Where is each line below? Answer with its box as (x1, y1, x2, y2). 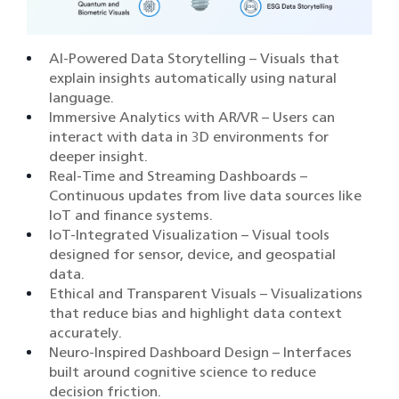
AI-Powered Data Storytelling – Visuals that (49, 50, 339, 68)
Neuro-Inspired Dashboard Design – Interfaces (49, 344, 352, 362)
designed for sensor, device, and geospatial (49, 246, 336, 264)
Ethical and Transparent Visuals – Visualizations (49, 285, 362, 303)
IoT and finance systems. (49, 207, 213, 224)
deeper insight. (49, 148, 148, 166)
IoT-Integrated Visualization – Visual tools (49, 226, 330, 244)
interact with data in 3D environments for (49, 128, 329, 146)
